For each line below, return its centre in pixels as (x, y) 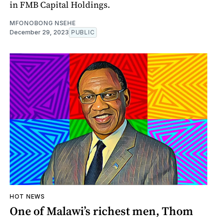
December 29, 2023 (39, 32)
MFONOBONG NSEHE (43, 23)
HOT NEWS (27, 196)
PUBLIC (83, 32)
